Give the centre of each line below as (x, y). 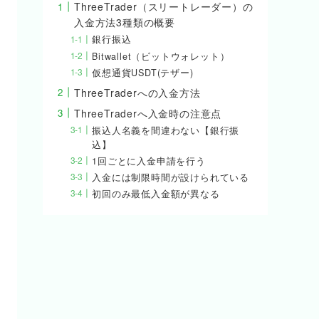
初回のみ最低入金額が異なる (156, 194)
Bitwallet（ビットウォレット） (161, 56)
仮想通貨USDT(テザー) (143, 72)
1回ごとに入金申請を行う (149, 161)
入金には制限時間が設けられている (171, 178)
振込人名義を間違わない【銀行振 (166, 130)
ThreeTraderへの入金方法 (137, 92)
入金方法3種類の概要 (125, 22)
